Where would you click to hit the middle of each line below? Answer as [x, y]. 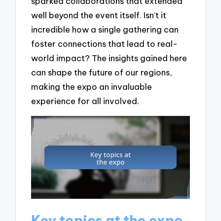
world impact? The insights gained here [109, 58]
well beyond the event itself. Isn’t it [99, 15]
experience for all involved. [85, 101]
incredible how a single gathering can [105, 30]
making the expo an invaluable [92, 87]
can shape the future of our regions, [102, 73]
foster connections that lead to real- [105, 44]
